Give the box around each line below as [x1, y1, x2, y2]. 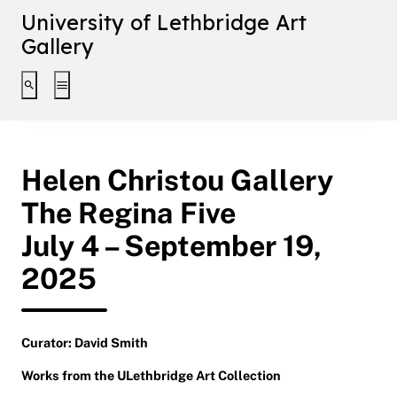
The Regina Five [21, 195, 236, 230]
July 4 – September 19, [21, 228, 322, 263]
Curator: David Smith [21, 334, 148, 350]
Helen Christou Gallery [21, 162, 333, 198]
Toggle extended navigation [60, 80, 224, 96]
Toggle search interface [27, 80, 168, 96]
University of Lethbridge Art [21, 10, 307, 35]
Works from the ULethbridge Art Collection [21, 367, 281, 383]
